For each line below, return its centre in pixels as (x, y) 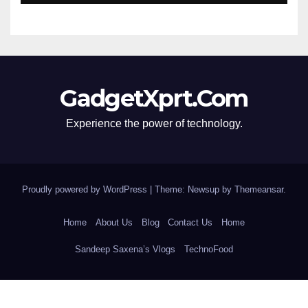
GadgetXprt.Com (154, 98)
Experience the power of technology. (154, 123)
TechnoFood (208, 249)
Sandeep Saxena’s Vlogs (125, 249)
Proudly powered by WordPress (86, 189)
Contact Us (190, 223)
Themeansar (259, 189)
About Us (114, 223)
